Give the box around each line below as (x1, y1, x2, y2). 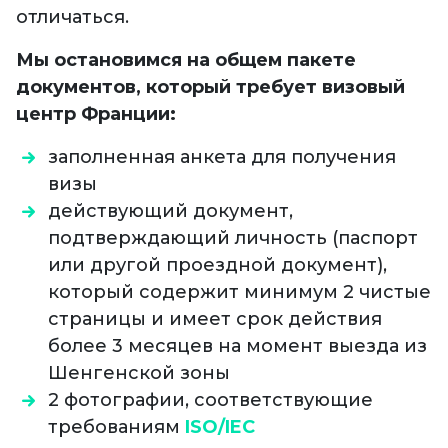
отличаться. (16, 6, 134, 29)
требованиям (48, 416, 185, 439)
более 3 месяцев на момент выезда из (48, 335, 427, 358)
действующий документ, (48, 200, 293, 223)
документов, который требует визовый (16, 76, 405, 99)
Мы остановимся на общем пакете (16, 49, 356, 72)
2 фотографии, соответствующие (48, 389, 373, 412)
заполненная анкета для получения (48, 146, 396, 169)
